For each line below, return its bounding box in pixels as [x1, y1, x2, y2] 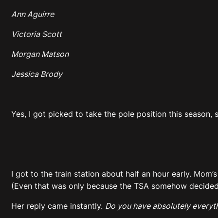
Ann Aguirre [11, 9, 54, 19]
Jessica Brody [11, 69, 62, 79]
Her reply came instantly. [11, 200, 105, 211]
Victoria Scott [11, 29, 62, 39]
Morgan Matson [11, 49, 69, 59]
